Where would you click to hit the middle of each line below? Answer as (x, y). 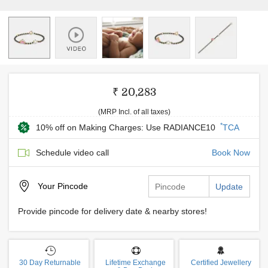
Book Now (231, 153)
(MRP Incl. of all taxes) (134, 112)
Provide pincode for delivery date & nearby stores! (112, 211)
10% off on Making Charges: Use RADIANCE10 (127, 127)
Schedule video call (72, 153)
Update (229, 187)
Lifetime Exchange (135, 263)
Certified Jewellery (221, 263)
